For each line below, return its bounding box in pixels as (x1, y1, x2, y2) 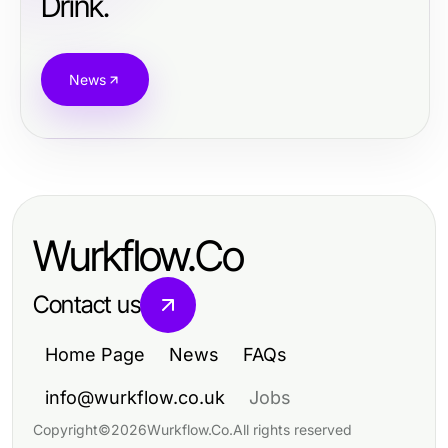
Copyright (33, 421, 98, 438)
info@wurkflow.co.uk (45, 387, 225, 408)
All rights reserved (233, 421, 352, 438)
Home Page (45, 344, 145, 365)
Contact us (33, 290, 141, 319)
